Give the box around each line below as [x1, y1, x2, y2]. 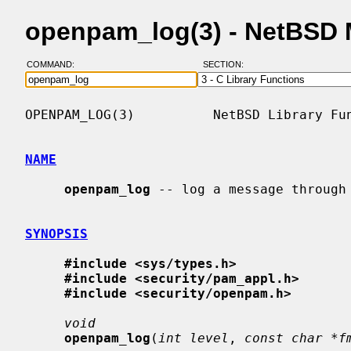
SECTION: [202, 60, 251, 70]
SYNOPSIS [25, 226, 88, 241]
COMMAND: [26, 60, 84, 70]
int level [158, 330, 229, 346]
